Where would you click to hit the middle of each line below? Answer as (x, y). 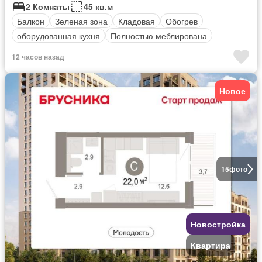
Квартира (211, 245)
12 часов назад (38, 57)
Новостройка (218, 224)
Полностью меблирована (159, 35)
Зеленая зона (81, 21)
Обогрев (182, 21)
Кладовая (137, 21)
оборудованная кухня (58, 35)
